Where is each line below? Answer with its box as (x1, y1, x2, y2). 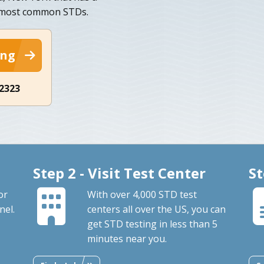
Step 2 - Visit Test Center (32, 163, 206, 183)
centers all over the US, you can (87, 202, 226, 216)
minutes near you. (87, 232, 167, 245)
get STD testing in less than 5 (87, 217, 217, 230)
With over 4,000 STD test (87, 187, 197, 201)
